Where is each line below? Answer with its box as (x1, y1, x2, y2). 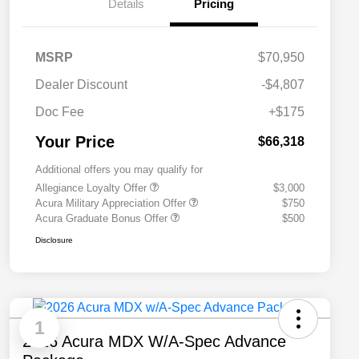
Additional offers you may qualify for (35, 163, 203, 176)
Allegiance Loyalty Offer (35, 182, 150, 195)
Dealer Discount (35, 78, 127, 92)
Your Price (35, 133, 115, 151)
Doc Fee (35, 105, 84, 119)
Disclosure (35, 236, 73, 245)
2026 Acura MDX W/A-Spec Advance (22, 333, 286, 351)
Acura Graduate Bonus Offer (35, 212, 171, 225)
